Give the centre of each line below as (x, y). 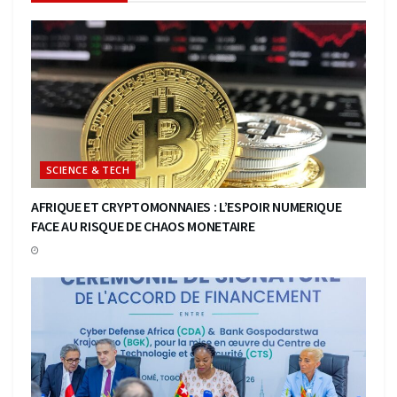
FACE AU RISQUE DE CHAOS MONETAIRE (143, 226)
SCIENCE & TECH (88, 169)
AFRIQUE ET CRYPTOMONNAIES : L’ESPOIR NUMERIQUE (187, 206)
